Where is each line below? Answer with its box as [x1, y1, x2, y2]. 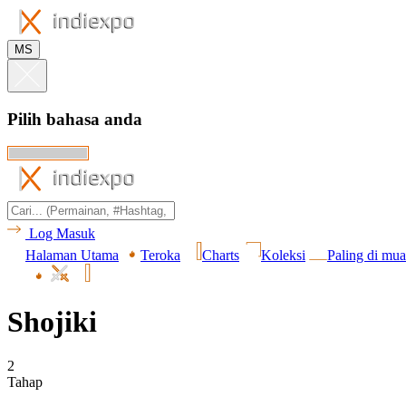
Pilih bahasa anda [7, 109, 142, 129]
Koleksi [261, 247, 305, 264]
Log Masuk [29, 226, 95, 242]
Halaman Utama [25, 247, 119, 264]
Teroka [140, 247, 180, 264]
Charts [202, 247, 239, 264]
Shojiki [7, 304, 97, 338]
